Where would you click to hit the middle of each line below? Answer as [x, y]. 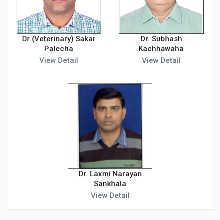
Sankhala [110, 183]
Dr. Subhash [161, 39]
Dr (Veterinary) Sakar [59, 39]
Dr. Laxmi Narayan [110, 174]
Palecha [59, 49]
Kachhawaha [161, 49]
